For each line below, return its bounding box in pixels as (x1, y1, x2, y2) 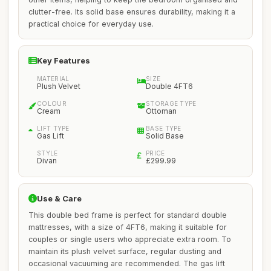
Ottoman (146, 106, 177, 116)
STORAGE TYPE (146, 100, 197, 107)
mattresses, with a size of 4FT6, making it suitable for (28, 223, 227, 232)
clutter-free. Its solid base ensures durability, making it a (28, 7, 235, 16)
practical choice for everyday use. (28, 19, 154, 28)
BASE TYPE (146, 125, 181, 132)
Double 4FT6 (146, 82, 193, 91)
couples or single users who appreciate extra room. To (28, 235, 231, 244)
